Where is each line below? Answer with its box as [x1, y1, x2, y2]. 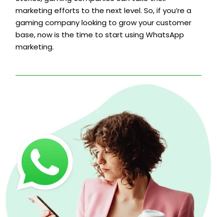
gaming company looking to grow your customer [15, 17, 191, 28]
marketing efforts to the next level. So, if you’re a [15, 5, 191, 16]
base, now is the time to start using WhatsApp [15, 30, 184, 40]
